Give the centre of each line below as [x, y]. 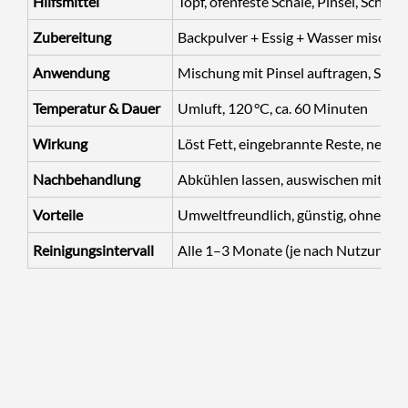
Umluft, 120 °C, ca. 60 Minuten [273, 107]
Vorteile [58, 214]
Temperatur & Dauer [97, 107]
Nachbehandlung [87, 178]
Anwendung [71, 72]
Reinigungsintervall [93, 250]
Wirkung [60, 143]
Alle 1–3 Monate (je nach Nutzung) [286, 250]
